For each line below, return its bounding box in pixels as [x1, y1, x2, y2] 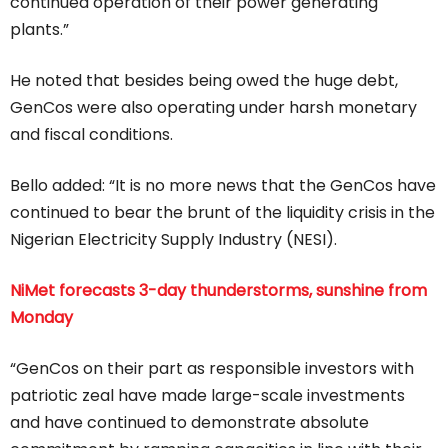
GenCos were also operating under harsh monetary [10, 96, 417, 120]
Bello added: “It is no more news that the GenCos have [10, 174, 436, 198]
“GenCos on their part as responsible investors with [10, 357, 414, 381]
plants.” [10, 18, 69, 42]
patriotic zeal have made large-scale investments [10, 384, 405, 408]
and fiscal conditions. [10, 123, 173, 147]
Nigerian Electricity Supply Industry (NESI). [10, 228, 337, 252]
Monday [10, 306, 73, 330]
